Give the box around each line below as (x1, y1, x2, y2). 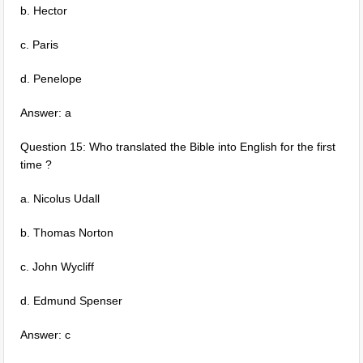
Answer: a (20, 106, 72, 119)
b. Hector (20, 4, 68, 17)
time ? (20, 158, 53, 171)
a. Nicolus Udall (20, 192, 100, 205)
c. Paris (20, 38, 59, 51)
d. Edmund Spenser (20, 294, 123, 307)
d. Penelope (20, 72, 83, 85)
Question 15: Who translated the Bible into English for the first (20, 140, 336, 153)
